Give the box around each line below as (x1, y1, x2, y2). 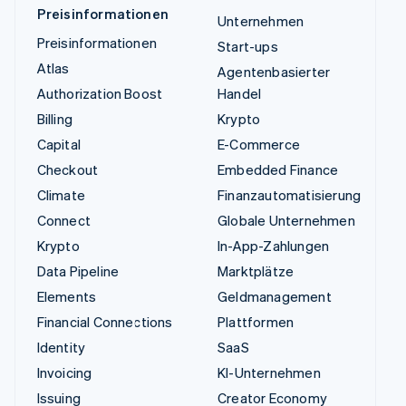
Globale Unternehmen (217, 211, 355, 230)
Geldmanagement (217, 287, 332, 306)
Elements (36, 287, 97, 306)
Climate (36, 186, 85, 205)
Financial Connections (36, 313, 173, 332)
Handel (217, 84, 262, 103)
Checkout (36, 160, 99, 179)
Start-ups (217, 37, 278, 56)
